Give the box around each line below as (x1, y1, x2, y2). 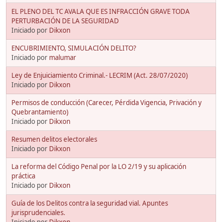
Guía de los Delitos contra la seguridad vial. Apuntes (11, 198, 168, 208)
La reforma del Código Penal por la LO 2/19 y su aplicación (11, 162, 186, 171)
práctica (11, 171, 35, 180)
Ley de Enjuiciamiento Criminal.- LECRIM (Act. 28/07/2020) (11, 70, 188, 80)
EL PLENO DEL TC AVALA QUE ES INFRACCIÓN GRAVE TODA (11, 6, 190, 16)
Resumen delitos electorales (11, 134, 97, 144)
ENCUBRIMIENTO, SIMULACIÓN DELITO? (11, 43, 136, 53)
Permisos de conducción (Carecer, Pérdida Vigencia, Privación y (11, 98, 202, 107)
